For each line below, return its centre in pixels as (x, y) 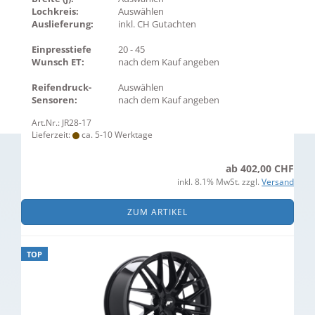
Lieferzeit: (52, 135)
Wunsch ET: (58, 62)
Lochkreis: (55, 11)
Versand (278, 182)
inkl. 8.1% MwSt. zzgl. (219, 182)
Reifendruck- (62, 87)
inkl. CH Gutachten (157, 24)
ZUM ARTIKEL (157, 212)
